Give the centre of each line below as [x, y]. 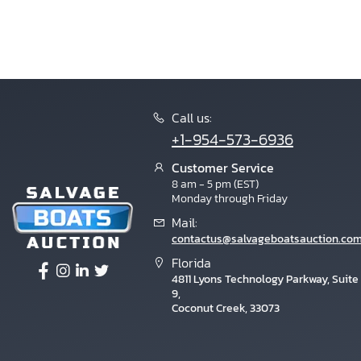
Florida [191, 263]
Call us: [192, 118]
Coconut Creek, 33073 [226, 308]
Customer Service [223, 168]
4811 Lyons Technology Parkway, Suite [265, 279]
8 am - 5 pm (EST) [215, 184]
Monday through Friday [230, 199]
